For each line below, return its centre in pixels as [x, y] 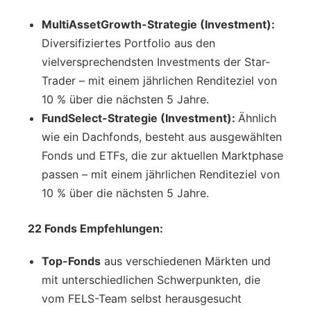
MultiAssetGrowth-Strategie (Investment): [158, 24]
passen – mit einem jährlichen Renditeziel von [161, 174]
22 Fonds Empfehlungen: [95, 228]
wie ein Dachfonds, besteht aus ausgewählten [162, 136]
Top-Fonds [71, 261]
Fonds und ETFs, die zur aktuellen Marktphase [162, 155]
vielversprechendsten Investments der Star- [156, 61]
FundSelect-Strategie [101, 118]
